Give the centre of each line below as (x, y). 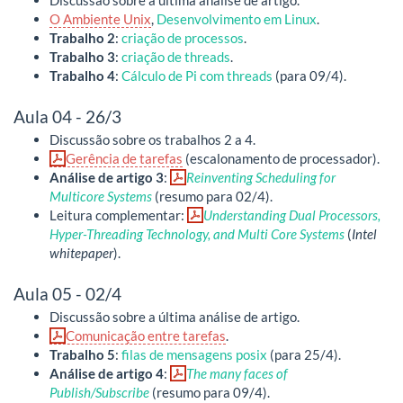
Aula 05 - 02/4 (67, 293)
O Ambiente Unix (100, 18)
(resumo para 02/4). (212, 196)
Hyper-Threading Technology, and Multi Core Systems (197, 233)
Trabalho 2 (82, 37)
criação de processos (183, 37)
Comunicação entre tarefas (146, 335)
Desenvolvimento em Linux (237, 18)
